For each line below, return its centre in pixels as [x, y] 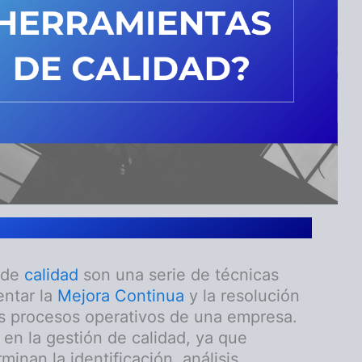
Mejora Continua [121, 296]
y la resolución [242, 296]
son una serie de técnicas [179, 275]
